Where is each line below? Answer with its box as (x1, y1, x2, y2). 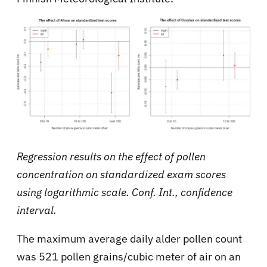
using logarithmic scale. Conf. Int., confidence (17, 185, 232, 199)
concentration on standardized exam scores (17, 167, 226, 181)
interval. (17, 203, 57, 217)
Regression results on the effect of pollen (17, 149, 206, 163)
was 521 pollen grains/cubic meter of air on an (17, 249, 241, 263)
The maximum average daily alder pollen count (17, 231, 242, 246)
